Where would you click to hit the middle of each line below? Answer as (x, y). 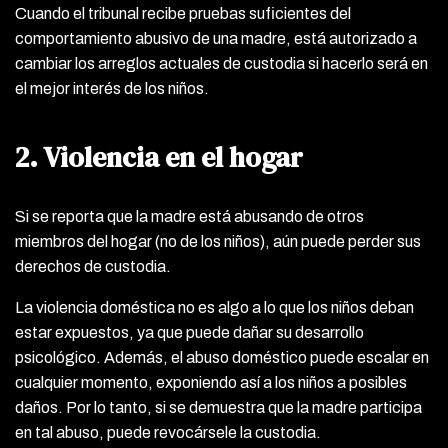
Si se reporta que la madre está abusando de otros (189, 216)
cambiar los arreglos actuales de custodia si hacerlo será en (221, 63)
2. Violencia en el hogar (159, 156)
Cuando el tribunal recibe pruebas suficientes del (183, 13)
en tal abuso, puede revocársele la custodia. (168, 432)
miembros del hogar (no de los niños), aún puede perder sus (218, 241)
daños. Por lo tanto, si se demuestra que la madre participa (218, 407)
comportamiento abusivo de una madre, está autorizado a (216, 38)
